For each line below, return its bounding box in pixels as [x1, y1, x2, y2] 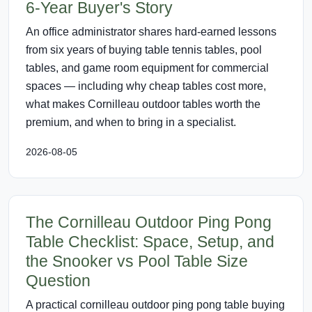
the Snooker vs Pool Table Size [26, 251, 248, 270]
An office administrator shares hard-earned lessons [26, 25, 276, 38]
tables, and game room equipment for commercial [26, 61, 269, 74]
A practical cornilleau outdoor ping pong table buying [26, 298, 285, 311]
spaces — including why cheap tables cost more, [26, 79, 266, 92]
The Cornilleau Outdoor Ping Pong [26, 212, 272, 231]
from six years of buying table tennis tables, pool [26, 43, 262, 56]
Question [26, 271, 91, 290]
